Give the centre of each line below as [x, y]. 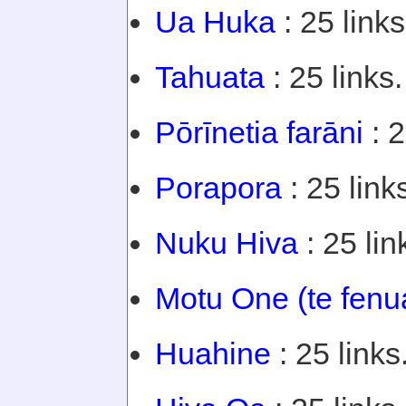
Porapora [218, 188]
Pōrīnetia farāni [259, 132]
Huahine [213, 353]
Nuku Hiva [227, 243]
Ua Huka [215, 22]
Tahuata [210, 77]
